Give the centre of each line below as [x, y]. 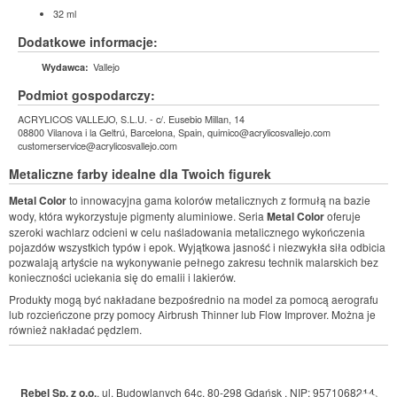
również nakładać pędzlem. [75, 329]
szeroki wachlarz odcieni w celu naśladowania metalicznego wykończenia [187, 231]
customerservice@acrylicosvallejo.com [97, 145]
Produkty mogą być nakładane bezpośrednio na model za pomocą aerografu [194, 299]
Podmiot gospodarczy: [86, 94]
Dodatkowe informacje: [88, 42]
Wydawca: [65, 66]
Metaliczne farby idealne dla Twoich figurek [140, 174]
